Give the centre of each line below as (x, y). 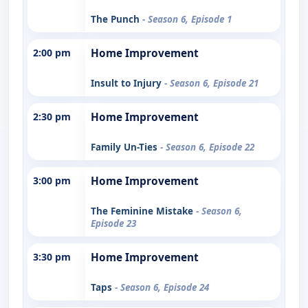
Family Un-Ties (125, 147)
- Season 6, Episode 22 (207, 147)
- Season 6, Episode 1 (187, 19)
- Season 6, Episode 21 (211, 83)
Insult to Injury (128, 83)
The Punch (117, 19)
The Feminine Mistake (143, 211)
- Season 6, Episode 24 (162, 287)
